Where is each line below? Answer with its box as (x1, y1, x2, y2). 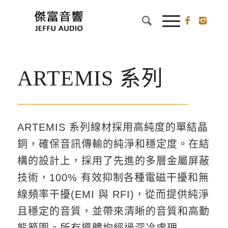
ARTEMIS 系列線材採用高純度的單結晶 (17, 122, 208, 133)
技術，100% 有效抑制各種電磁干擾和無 (17, 172, 209, 183)
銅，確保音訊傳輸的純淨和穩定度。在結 (17, 138, 210, 150)
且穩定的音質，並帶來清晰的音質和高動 (17, 206, 210, 217)
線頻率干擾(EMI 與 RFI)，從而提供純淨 (17, 189, 209, 200)
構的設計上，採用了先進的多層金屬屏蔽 (17, 155, 210, 166)
